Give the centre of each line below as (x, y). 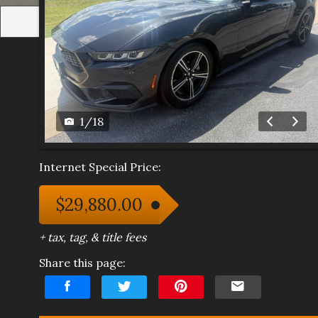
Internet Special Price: (100, 167)
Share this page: (82, 263)
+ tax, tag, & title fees (93, 237)
